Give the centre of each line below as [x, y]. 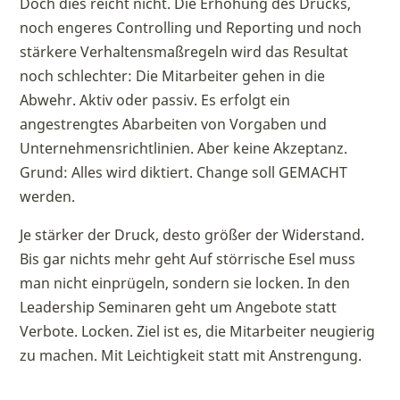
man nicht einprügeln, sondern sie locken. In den [185, 283]
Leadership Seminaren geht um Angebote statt [179, 307]
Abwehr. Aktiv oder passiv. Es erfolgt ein [155, 100]
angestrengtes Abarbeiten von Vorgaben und [174, 124]
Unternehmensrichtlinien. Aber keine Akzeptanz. [184, 148]
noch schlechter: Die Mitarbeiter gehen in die [173, 76]
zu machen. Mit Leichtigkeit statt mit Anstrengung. [191, 355]
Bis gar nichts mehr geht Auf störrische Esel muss [188, 259]
